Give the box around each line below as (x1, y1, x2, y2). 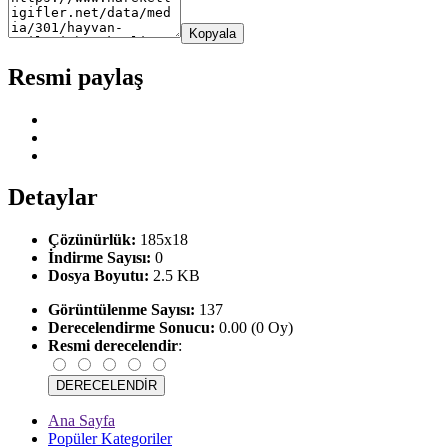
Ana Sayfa (48, 412, 115, 430)
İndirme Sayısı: (48, 249, 151, 267)
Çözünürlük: (48, 231, 136, 249)
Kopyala (189, 25, 236, 41)
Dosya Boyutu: (48, 267, 149, 285)
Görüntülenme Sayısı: (48, 301, 195, 319)
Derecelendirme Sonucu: (48, 319, 215, 337)
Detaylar (8, 184, 98, 211)
